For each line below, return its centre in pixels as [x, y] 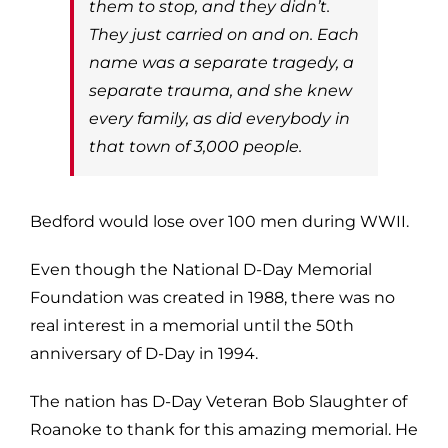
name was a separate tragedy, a [221, 62]
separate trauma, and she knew [220, 90]
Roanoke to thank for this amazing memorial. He [224, 429]
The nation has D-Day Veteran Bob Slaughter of [218, 401]
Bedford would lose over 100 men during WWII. [219, 221]
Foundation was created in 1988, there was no [212, 297]
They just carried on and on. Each [224, 34]
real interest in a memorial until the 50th [192, 325]
